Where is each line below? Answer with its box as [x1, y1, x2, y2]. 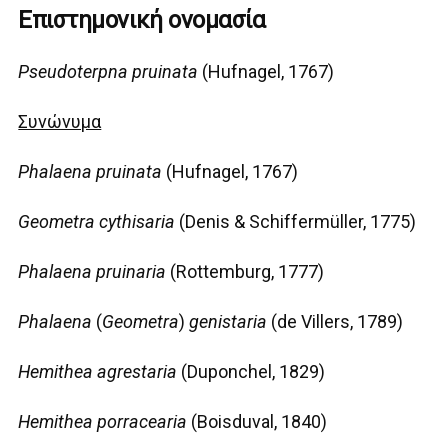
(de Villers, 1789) [267, 311, 404, 333]
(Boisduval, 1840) [187, 411, 328, 433]
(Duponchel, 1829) [177, 361, 326, 383]
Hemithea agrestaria [18, 361, 178, 383]
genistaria [189, 311, 268, 333]
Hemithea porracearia [18, 411, 188, 433]
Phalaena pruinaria [18, 261, 167, 283]
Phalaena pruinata [18, 161, 163, 183]
